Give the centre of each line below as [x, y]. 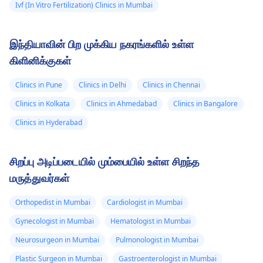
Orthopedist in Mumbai [53, 203]
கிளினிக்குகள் [40, 61]
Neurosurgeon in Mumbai [57, 240]
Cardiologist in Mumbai [145, 203]
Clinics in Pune [39, 85]
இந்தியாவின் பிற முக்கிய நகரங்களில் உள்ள [102, 44]
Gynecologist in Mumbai [55, 221]
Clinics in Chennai [171, 85]
